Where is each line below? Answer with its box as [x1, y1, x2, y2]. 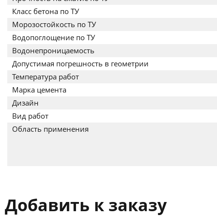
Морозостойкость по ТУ [12, 19, 96, 29]
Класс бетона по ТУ [12, 6, 79, 16]
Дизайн [12, 98, 39, 108]
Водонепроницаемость [12, 46, 94, 55]
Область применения [12, 124, 89, 134]
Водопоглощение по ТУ [12, 32, 95, 42]
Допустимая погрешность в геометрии [12, 59, 149, 68]
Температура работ [12, 72, 79, 81]
